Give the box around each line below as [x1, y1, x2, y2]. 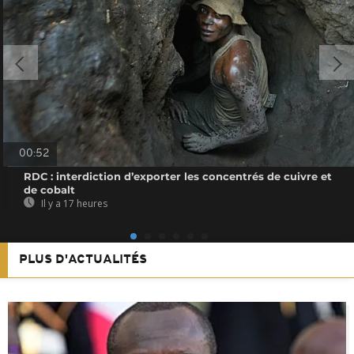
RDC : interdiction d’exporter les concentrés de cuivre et [24, 169, 333, 183]
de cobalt [24, 183, 76, 196]
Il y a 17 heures [39, 196, 108, 210]
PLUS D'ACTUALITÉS [19, 253, 147, 266]
